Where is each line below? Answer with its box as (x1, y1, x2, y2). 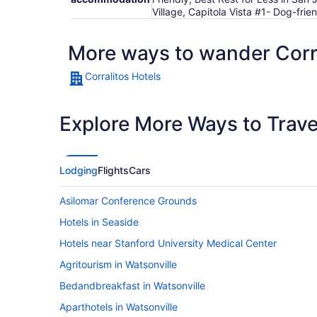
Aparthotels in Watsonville (59, 301, 178, 313)
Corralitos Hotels (85, 70, 161, 83)
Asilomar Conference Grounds (59, 195, 197, 207)
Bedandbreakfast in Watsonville (59, 279, 205, 292)
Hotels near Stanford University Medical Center (59, 237, 277, 250)
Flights (98, 164, 129, 177)
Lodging (59, 164, 98, 177)
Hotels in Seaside (59, 216, 139, 229)
